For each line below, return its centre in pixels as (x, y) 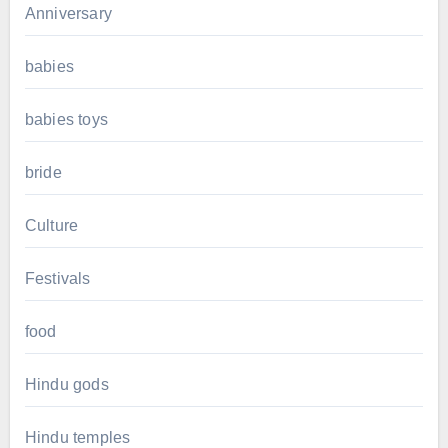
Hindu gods (66, 384)
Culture (51, 225)
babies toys (66, 119)
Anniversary (68, 13)
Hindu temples (77, 437)
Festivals (57, 278)
